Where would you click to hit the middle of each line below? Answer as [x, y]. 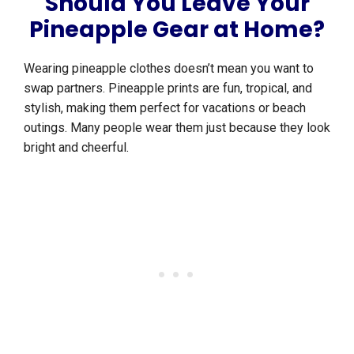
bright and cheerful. [76, 148]
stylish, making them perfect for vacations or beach [165, 108]
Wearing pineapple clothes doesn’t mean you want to [169, 69]
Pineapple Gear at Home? [177, 30]
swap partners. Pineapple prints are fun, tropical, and [168, 88]
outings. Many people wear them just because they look [177, 128]
